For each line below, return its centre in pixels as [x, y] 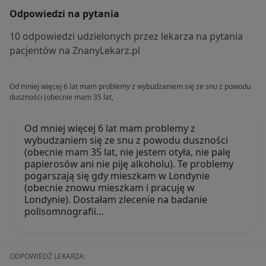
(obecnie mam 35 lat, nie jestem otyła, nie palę [127, 152]
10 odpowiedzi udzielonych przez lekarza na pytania [126, 37]
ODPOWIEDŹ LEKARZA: [47, 256]
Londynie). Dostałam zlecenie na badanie [116, 200]
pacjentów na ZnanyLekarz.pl [75, 51]
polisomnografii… [64, 212]
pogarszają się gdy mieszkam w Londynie [117, 176]
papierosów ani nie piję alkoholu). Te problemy [129, 164]
